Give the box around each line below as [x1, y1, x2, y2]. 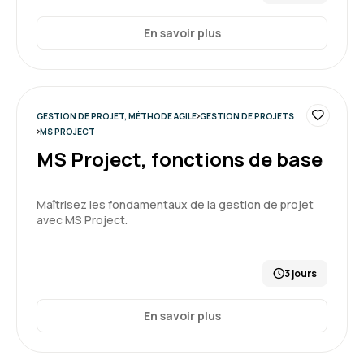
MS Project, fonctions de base [37, 145, 323, 172]
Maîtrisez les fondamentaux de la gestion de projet [37, 197, 314, 212]
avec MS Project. [37, 212, 128, 227]
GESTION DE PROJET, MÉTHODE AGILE [37, 110, 197, 122]
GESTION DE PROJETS [199, 110, 294, 122]
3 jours [284, 266, 317, 280]
